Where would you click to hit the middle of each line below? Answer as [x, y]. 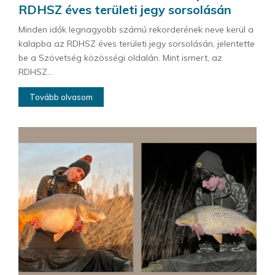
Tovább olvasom [61, 97]
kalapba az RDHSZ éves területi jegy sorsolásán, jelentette [137, 44]
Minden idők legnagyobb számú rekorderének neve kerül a [136, 30]
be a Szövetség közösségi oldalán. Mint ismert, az [120, 58]
